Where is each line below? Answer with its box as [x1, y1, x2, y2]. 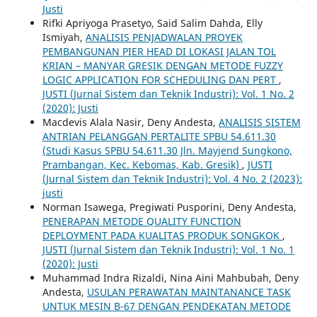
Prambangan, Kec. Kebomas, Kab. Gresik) [42, 157, 242, 171]
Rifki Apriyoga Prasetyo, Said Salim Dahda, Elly [42, 16, 263, 30]
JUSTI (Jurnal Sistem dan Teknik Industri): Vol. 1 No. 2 [42, 86, 294, 100]
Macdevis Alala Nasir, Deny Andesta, [42, 115, 219, 129]
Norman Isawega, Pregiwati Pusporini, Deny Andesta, [42, 200, 296, 214]
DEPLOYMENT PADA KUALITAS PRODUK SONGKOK [42, 228, 282, 242]
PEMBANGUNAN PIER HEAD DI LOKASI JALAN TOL [42, 44, 276, 58]
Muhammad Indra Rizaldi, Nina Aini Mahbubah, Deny [42, 270, 299, 284]
